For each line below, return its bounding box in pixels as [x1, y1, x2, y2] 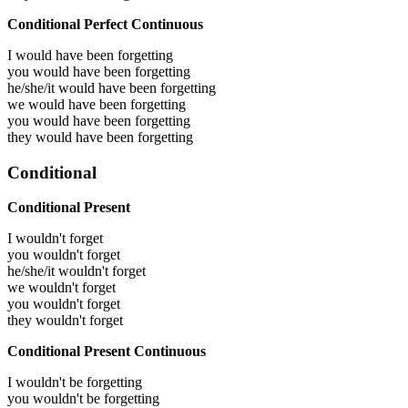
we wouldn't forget [7, 280, 116, 296]
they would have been [7, 128, 138, 145]
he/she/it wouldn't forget [7, 263, 146, 280]
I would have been [7, 46, 117, 63]
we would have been [7, 96, 130, 112]
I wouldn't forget [7, 230, 103, 247]
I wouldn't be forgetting [7, 374, 142, 391]
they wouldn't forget [7, 312, 123, 329]
